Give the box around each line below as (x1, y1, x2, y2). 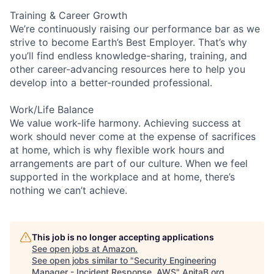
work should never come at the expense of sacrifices (10, 130, 256, 143)
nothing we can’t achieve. (10, 183, 127, 196)
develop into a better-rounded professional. (10, 76, 212, 89)
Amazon (102, 243, 135, 254)
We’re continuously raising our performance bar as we (10, 22, 260, 35)
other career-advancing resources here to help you (10, 62, 245, 75)
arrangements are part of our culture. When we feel (10, 157, 248, 169)
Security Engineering (134, 254, 217, 265)
